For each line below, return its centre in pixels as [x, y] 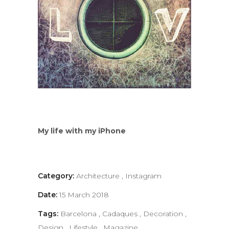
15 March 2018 [84, 194]
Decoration [164, 213]
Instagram [143, 176]
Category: [56, 176]
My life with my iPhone [82, 131]
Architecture [99, 176]
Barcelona [79, 213]
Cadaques [121, 213]
